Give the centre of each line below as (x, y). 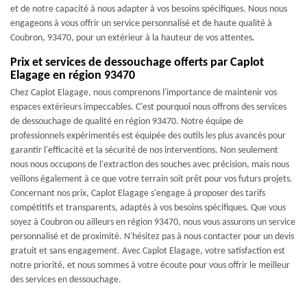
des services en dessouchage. (66, 280)
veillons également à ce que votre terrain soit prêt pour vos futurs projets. (151, 179)
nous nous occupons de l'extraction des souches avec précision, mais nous (150, 165)
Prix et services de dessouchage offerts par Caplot (137, 63)
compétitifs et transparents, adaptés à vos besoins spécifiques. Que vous (148, 208)
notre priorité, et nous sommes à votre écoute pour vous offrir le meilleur (150, 266)
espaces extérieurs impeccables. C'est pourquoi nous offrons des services (148, 107)
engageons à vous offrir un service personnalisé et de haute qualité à (141, 24)
